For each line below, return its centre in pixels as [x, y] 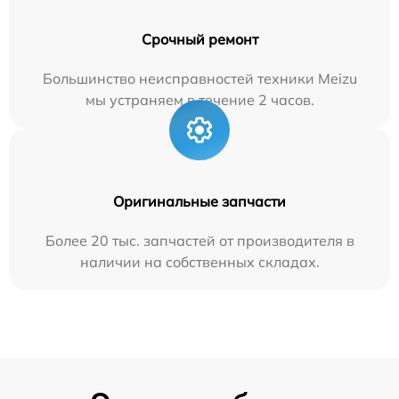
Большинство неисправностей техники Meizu [199, 78]
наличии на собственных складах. [199, 261]
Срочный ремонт [199, 39]
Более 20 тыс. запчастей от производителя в [199, 240]
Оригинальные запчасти [199, 201]
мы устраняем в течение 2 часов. [199, 99]
